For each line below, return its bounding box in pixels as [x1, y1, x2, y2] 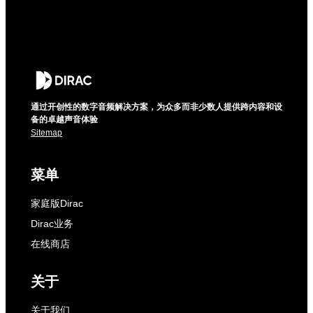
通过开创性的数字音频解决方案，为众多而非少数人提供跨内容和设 [31, 102, 282, 112]
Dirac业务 [31, 218, 73, 229]
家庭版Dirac [31, 198, 83, 209]
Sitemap [31, 128, 62, 138]
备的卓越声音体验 [31, 115, 98, 124]
